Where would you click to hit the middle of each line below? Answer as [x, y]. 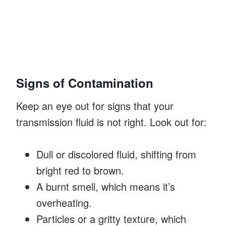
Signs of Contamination [85, 82]
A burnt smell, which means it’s [106, 186]
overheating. [64, 202]
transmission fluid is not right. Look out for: [111, 122]
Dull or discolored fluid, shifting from [116, 154]
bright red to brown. [80, 170]
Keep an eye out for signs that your [95, 105]
